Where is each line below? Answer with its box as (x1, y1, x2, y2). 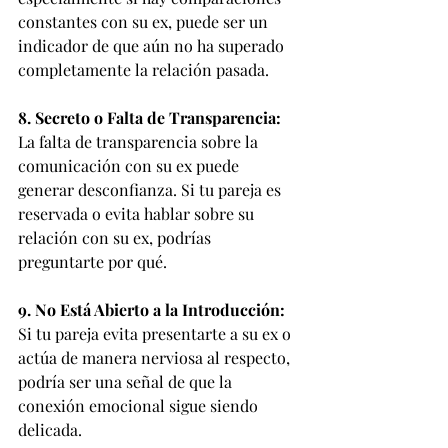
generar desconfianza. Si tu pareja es (18, 179, 285, 200)
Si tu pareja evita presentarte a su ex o (18, 323, 295, 344)
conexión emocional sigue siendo (18, 395, 262, 416)
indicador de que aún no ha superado (18, 35, 288, 56)
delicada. (18, 419, 82, 440)
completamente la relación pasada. (18, 59, 269, 80)
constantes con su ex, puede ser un (18, 11, 272, 32)
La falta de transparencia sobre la (18, 131, 262, 152)
